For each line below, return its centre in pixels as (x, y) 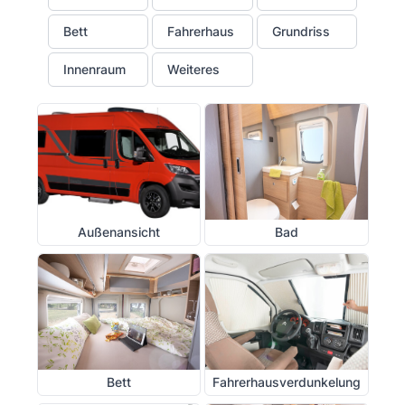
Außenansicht (118, 231)
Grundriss (301, 31)
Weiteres (194, 69)
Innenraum (94, 69)
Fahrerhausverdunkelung (286, 381)
